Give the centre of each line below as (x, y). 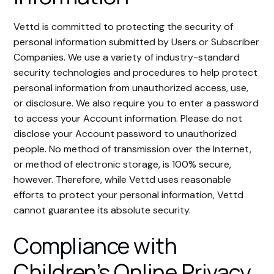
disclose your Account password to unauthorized (125, 134)
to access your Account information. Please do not (128, 118)
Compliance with (95, 246)
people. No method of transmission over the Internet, (133, 149)
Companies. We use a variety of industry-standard (127, 57)
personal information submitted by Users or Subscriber (137, 42)
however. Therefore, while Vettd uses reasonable (123, 180)
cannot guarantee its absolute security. (102, 210)
